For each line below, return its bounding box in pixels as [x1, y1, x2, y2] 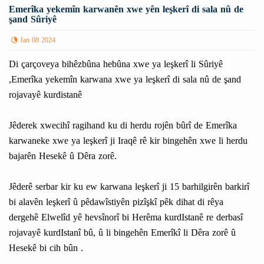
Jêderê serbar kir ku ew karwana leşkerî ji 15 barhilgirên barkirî [9, 177, 249, 196]
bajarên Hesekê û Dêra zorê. [9, 147, 117, 166]
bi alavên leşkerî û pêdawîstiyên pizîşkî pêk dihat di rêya [9, 193, 223, 212]
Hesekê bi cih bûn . [9, 239, 83, 258]
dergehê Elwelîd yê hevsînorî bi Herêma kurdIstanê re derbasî [9, 208, 243, 227]
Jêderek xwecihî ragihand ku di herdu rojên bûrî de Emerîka [9, 116, 237, 135]
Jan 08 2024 [20, 34, 55, 47]
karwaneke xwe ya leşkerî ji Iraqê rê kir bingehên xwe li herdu [9, 131, 247, 150]
